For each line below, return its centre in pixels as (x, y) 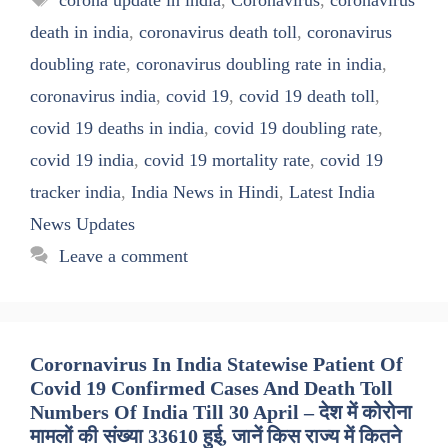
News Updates (82, 223)
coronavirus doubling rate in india (259, 63)
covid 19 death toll (307, 95)
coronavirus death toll (218, 31)
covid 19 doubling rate (296, 127)
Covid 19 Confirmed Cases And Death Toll (211, 387)
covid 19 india (82, 159)
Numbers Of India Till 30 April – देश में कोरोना (221, 411)
